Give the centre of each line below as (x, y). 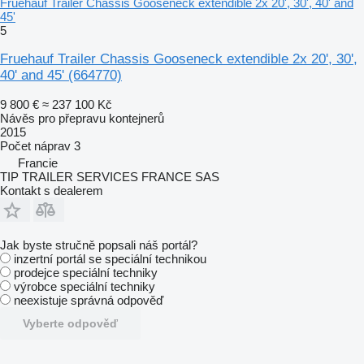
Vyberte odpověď (70, 323)
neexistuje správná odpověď (89, 300)
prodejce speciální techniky (86, 272)
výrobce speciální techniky (84, 286)
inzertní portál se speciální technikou (110, 258)
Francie (38, 162)
